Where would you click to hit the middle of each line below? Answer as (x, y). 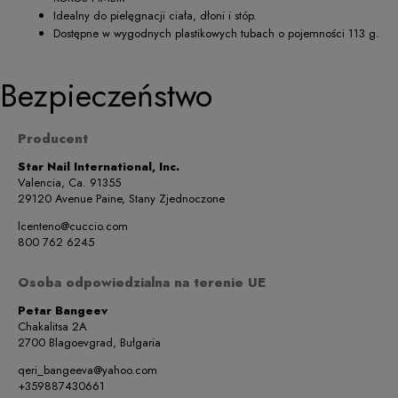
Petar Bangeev (63, 311)
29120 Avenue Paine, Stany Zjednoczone (121, 199)
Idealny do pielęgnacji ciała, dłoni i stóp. (155, 16)
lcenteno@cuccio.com (73, 227)
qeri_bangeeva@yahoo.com (88, 370)
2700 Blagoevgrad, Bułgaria (89, 343)
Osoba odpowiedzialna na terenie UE (142, 283)
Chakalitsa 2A (52, 327)
